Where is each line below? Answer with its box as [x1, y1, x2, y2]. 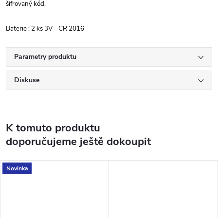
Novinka [6, 164, 28, 172]
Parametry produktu [14, 52, 76, 61]
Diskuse [14, 75, 39, 85]
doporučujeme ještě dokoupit [6, 134, 151, 149]
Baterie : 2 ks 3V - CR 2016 [6, 24, 86, 33]
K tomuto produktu [6, 121, 100, 135]
